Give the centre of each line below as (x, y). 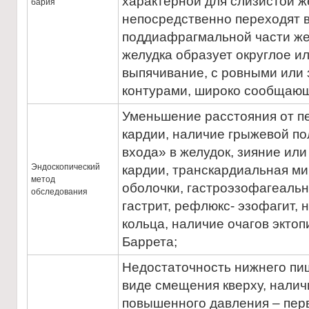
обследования (60, 192)
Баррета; (150, 242)
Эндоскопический (66, 167)
